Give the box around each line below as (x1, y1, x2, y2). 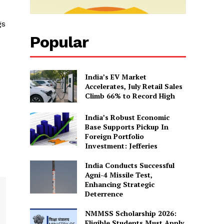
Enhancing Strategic (84, 179, 154, 189)
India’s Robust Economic (84, 112, 169, 122)
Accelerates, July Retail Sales (84, 81, 182, 91)
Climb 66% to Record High (84, 91, 175, 101)
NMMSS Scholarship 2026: (84, 208, 176, 218)
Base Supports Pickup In (84, 122, 168, 132)
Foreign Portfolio (84, 131, 144, 141)
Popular (30, 32, 89, 51)
